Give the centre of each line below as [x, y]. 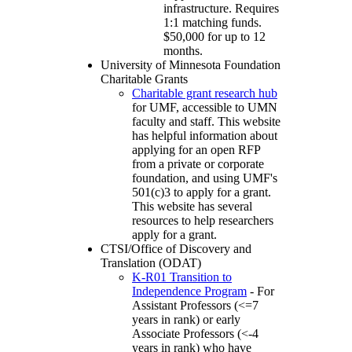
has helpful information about [205, 136]
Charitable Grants [144, 79]
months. [183, 51]
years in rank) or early [186, 320]
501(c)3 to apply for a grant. [202, 192]
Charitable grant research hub [205, 93]
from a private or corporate [198, 164]
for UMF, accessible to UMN [205, 108]
